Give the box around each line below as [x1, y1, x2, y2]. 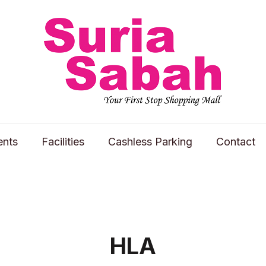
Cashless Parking [107, 135, 192, 148]
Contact [216, 135, 255, 148]
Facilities [41, 135, 84, 148]
